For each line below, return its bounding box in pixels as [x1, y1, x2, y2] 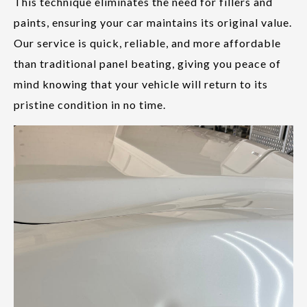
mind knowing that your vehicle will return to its [14, 77, 268, 90]
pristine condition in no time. [14, 97, 166, 111]
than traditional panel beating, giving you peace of [14, 56, 281, 70]
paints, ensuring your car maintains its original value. [14, 15, 292, 29]
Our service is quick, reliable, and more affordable [14, 36, 281, 49]
